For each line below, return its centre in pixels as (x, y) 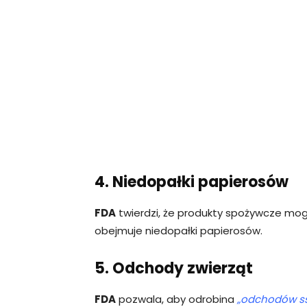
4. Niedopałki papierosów (192, 182)
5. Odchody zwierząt (174, 268)
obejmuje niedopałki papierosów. (179, 230)
